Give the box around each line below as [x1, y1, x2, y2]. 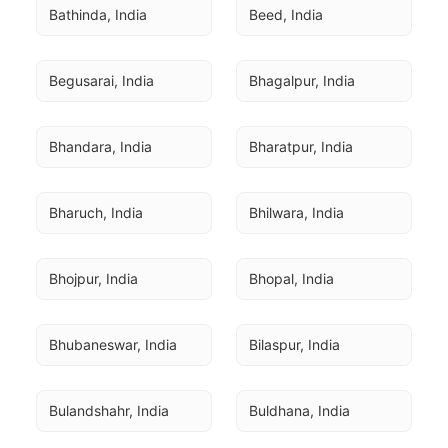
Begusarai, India [49, 72, 154, 89]
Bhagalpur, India [249, 72, 355, 89]
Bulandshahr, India [49, 402, 169, 419]
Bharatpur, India [249, 138, 353, 155]
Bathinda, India [49, 6, 147, 23]
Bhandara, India [49, 138, 152, 155]
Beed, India [249, 6, 323, 23]
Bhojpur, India [49, 270, 138, 287]
